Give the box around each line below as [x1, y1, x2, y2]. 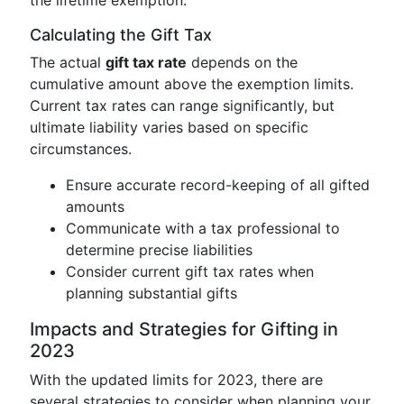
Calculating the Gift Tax [30, 25, 212, 44]
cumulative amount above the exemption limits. [30, 75, 353, 93]
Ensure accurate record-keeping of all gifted [66, 176, 370, 194]
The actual [30, 53, 106, 71]
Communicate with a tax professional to [66, 219, 340, 237]
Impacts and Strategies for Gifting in [30, 318, 338, 340]
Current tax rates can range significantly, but [30, 96, 335, 115]
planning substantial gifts [66, 284, 237, 302]
